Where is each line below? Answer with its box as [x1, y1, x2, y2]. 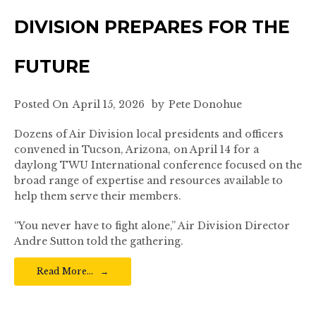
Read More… [37, 266, 93, 276]
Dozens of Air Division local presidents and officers [14, 128, 284, 140]
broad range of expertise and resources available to [14, 174, 283, 187]
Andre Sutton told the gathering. [14, 235, 183, 248]
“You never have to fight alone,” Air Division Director [14, 219, 290, 232]
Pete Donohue [169, 98, 242, 111]
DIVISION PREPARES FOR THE [14, 16, 290, 37]
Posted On [14, 98, 68, 111]
